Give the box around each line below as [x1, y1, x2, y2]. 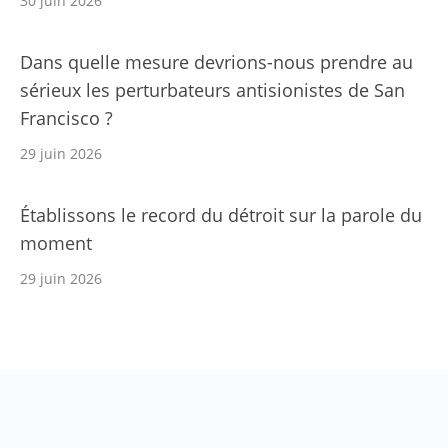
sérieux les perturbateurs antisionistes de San [20, 78, 405, 103]
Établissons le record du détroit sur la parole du [20, 203, 422, 228]
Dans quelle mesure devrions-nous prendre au [20, 50, 413, 75]
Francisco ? [20, 106, 113, 131]
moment [20, 231, 92, 256]
